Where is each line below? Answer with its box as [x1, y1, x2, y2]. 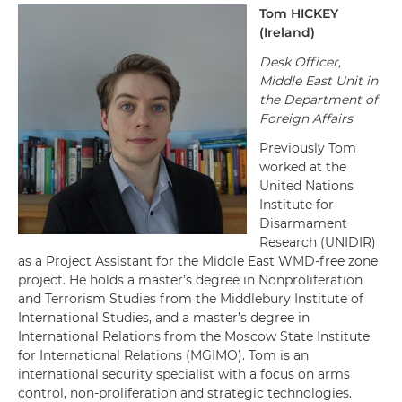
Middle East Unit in [259, 73, 378, 89]
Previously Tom [259, 140, 356, 156]
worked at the [259, 159, 346, 175]
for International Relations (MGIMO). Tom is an [18, 347, 309, 363]
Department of [284, 92, 378, 108]
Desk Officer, [259, 54, 341, 70]
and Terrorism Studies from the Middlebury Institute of [18, 291, 363, 307]
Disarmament [259, 215, 347, 232]
